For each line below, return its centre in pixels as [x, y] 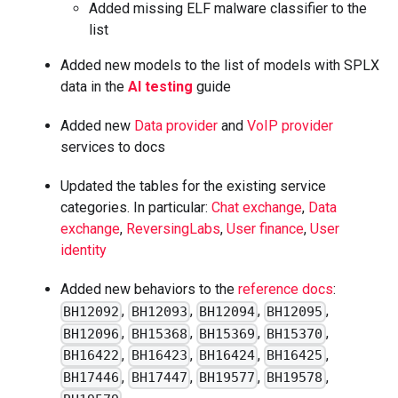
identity [84, 251]
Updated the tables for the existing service [193, 187]
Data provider [176, 126]
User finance [265, 229]
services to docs [113, 147]
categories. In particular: [136, 208]
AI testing [160, 87]
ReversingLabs [173, 229]
